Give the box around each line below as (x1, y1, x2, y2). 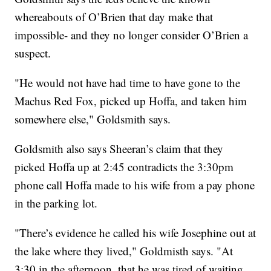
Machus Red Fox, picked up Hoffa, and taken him (15, 93, 247, 109)
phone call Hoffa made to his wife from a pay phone (15, 177, 255, 193)
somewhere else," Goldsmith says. (15, 111, 171, 127)
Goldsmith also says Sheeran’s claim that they (15, 141, 224, 157)
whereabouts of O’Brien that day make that (15, 9, 214, 25)
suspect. (15, 45, 51, 61)
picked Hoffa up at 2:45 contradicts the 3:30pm (15, 159, 234, 175)
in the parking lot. (15, 195, 98, 211)
